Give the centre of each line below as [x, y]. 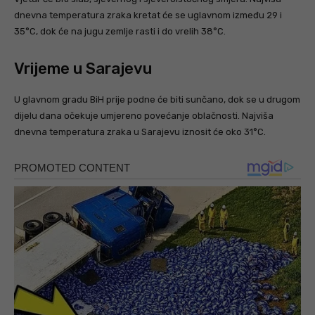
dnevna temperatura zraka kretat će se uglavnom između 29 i [148, 15]
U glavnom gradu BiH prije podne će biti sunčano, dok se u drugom [157, 99]
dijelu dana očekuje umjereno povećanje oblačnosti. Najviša [144, 115]
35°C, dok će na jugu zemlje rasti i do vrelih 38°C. [120, 31]
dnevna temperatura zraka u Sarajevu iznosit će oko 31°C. [140, 131]
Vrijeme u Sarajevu [83, 68]
